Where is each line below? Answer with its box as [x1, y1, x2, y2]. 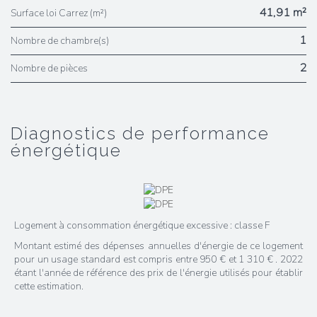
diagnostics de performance [11, 123, 24, 144]
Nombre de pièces [18, 62, 88, 75]
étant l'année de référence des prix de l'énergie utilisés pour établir [14, 266, 303, 280]
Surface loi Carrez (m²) [16, 6, 107, 20]
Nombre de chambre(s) [18, 34, 109, 47]
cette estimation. [14, 279, 83, 294]
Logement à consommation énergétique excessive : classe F [14, 219, 270, 233]
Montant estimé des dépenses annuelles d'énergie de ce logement [14, 239, 303, 253]
